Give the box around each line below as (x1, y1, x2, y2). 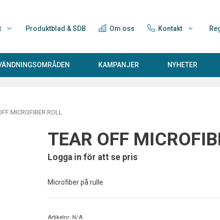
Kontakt (157, 25, 182, 32)
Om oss (108, 25, 135, 32)
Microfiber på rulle (48, 178, 104, 187)
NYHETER (167, 61, 197, 69)
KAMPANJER (98, 61, 139, 69)
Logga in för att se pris (48, 152, 138, 162)
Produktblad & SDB (26, 25, 86, 32)
